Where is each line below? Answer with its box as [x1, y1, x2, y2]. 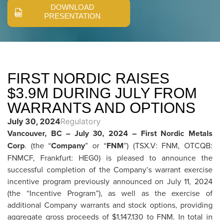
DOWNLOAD [51, 2, 94, 11]
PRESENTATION [44, 11, 101, 20]
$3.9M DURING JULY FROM [7, 84, 197, 101]
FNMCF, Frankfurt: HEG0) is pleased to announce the [7, 152, 213, 163]
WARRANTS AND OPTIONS [7, 99, 195, 116]
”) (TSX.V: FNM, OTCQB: [123, 139, 213, 151]
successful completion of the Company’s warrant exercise [7, 164, 213, 175]
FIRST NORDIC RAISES [7, 70, 169, 86]
